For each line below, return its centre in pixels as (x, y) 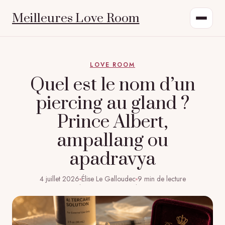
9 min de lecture (161, 179)
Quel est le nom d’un (113, 85)
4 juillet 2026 (59, 179)
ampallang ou (113, 141)
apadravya (113, 159)
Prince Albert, (113, 122)
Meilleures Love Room (76, 18)
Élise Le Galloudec (108, 179)
